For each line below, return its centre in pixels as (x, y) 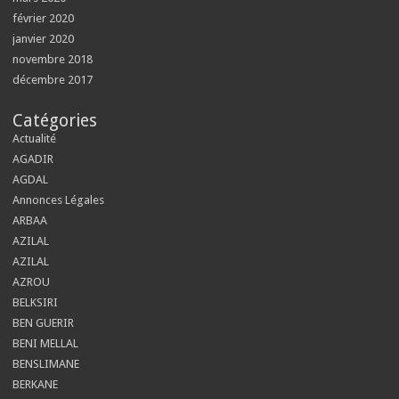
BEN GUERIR (44, 323)
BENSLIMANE (46, 364)
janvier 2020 (44, 39)
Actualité (35, 138)
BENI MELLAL (46, 343)
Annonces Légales (59, 200)
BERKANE (36, 384)
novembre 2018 (53, 59)
